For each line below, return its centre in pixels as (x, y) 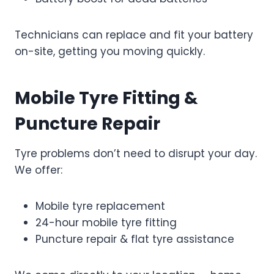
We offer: (39, 170)
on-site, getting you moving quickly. (110, 51)
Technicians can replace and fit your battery (134, 35)
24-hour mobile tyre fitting (106, 222)
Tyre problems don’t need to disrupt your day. (136, 153)
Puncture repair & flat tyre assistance (135, 239)
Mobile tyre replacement (100, 206)
